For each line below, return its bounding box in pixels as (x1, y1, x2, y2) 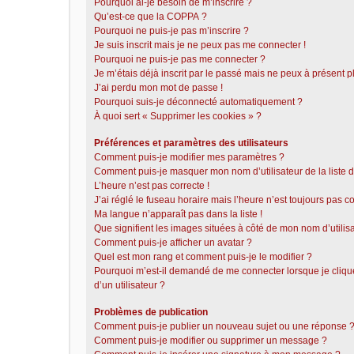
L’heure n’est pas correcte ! (94, 180, 209, 191)
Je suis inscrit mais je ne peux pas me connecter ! (94, 40, 306, 51)
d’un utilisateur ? (94, 280, 165, 291)
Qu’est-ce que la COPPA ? (94, 11, 207, 22)
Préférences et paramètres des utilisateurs (94, 137, 288, 149)
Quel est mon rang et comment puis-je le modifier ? (94, 251, 312, 262)
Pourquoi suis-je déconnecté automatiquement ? (94, 96, 303, 107)
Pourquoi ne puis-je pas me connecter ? (94, 54, 265, 65)
